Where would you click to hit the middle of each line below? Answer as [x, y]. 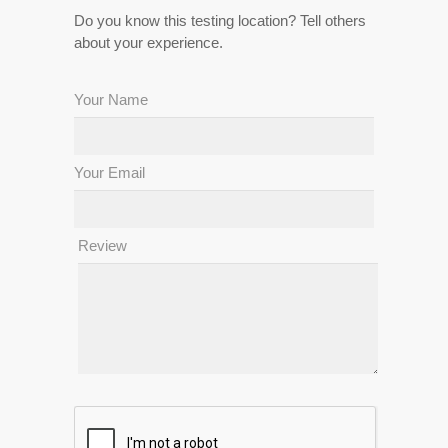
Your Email [109, 172]
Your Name [111, 99]
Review [102, 245]
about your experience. [148, 42]
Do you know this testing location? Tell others [220, 20]
